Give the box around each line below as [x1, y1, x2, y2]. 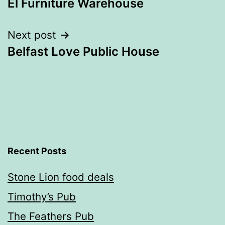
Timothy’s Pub [8, 190, 76, 203]
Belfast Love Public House [8, 44, 159, 59]
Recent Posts [8, 145, 66, 156]
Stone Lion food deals [8, 170, 114, 183]
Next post [8, 28, 56, 41]
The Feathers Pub [8, 209, 94, 222]
